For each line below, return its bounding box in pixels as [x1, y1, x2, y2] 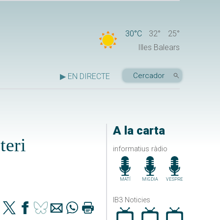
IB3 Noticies [112, 195, 150, 204]
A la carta [112, 124, 165, 138]
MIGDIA [141, 176, 158, 182]
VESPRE [166, 176, 184, 182]
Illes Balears [138, 43, 180, 53]
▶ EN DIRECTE [60, 72, 110, 82]
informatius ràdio [112, 144, 167, 153]
